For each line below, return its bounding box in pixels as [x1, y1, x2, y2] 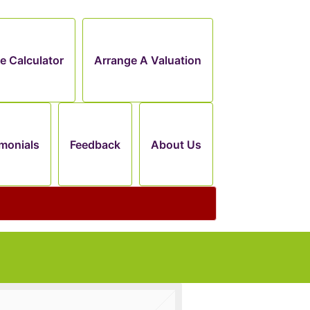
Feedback [70, 137, 121, 152]
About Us [151, 137, 202, 152]
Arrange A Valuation [94, 53, 202, 67]
